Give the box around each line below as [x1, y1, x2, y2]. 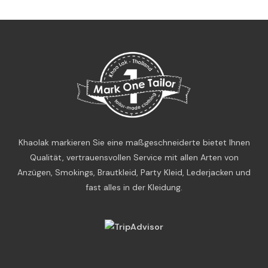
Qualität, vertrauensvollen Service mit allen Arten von [29, 151, 239, 163]
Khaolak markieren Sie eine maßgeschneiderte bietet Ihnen [18, 136, 250, 148]
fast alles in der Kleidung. [86, 181, 182, 193]
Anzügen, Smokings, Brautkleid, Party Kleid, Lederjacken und [17, 166, 251, 178]
